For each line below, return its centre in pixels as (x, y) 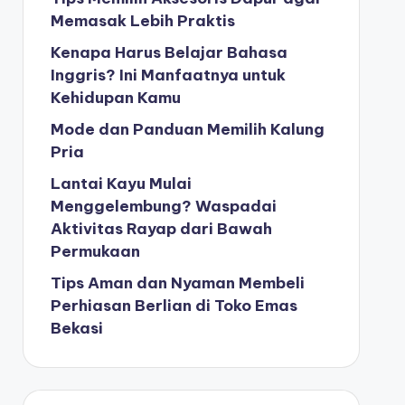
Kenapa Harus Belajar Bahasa (169, 52)
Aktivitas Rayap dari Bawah (161, 229)
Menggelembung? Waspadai (163, 206)
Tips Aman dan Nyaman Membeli (177, 283)
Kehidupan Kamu (115, 98)
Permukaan (95, 251)
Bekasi (78, 328)
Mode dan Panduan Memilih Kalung (187, 129)
